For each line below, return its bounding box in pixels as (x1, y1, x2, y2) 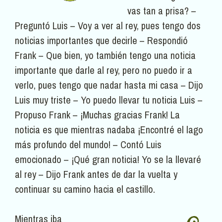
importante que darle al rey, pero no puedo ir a (15, 63, 192, 77)
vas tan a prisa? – (127, 4, 196, 18)
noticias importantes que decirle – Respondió (15, 34, 188, 48)
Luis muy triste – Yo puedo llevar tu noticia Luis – (15, 93, 203, 107)
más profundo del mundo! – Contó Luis (15, 138, 162, 152)
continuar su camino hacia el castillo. (15, 182, 155, 196)
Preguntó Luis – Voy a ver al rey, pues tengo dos (15, 19, 201, 33)
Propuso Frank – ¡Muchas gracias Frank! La (15, 108, 180, 122)
